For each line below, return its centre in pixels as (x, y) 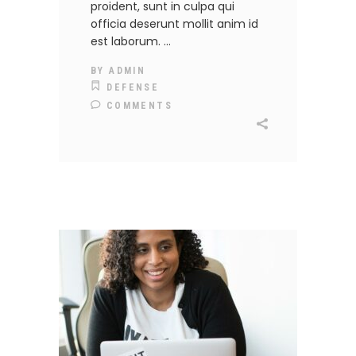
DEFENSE (133, 88)
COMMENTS (137, 106)
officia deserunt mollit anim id (174, 24)
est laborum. (127, 42)
